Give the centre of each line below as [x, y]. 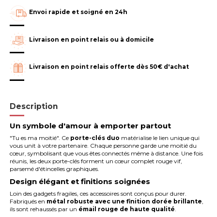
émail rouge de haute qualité [127, 209]
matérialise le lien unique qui [160, 138]
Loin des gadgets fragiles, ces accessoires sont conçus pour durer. [98, 194]
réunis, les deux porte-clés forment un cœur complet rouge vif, [96, 161]
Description [34, 107]
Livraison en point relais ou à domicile [92, 39]
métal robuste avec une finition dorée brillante [124, 201]
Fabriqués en [28, 201]
